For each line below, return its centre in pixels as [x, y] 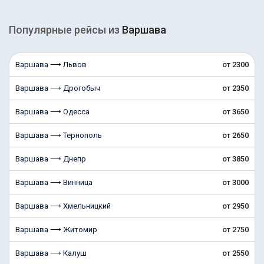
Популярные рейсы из [65, 30]
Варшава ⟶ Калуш [51, 253]
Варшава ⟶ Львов [51, 65]
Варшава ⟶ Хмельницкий [63, 206]
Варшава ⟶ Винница [54, 182]
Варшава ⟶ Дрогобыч [58, 88]
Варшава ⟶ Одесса [52, 112]
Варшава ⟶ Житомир [56, 230]
